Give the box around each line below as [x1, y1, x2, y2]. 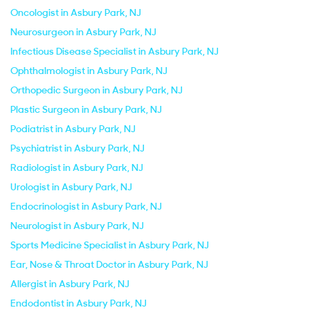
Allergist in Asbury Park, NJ [10, 277, 129, 290]
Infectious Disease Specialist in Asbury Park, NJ [10, 45, 219, 57]
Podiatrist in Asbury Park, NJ [10, 122, 136, 135]
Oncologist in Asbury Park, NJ [10, 6, 141, 19]
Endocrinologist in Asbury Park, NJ [10, 200, 162, 212]
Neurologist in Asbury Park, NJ [10, 219, 144, 232]
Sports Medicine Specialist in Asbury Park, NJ [10, 239, 209, 251]
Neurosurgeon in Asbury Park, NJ [10, 26, 156, 38]
